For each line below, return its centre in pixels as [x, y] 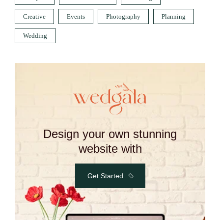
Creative [34, 16]
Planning [174, 16]
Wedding [35, 36]
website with [110, 148]
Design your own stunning [110, 134]
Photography [123, 16]
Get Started [105, 176]
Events [76, 16]
